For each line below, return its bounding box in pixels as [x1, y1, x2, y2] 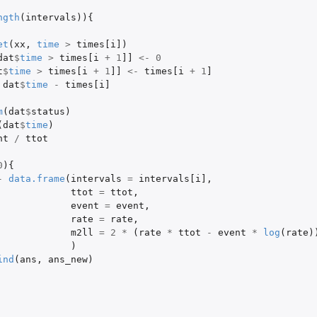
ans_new [47, 253, 88, 265]
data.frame [8, 173, 65, 184]
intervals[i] [138, 173, 207, 184]
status [30, 105, 65, 117]
